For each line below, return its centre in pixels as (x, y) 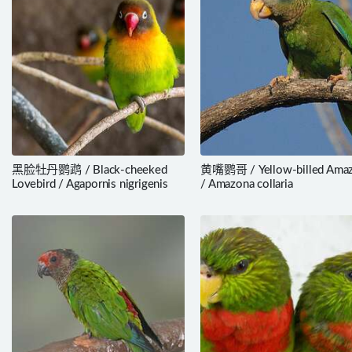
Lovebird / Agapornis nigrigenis (90, 184)
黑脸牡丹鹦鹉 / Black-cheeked (90, 170)
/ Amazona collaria (247, 184)
